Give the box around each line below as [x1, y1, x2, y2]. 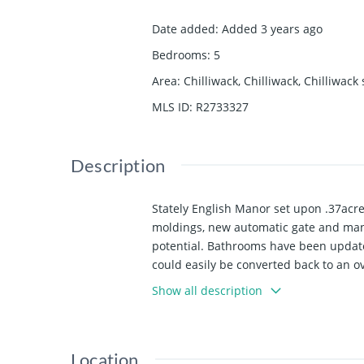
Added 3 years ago [222, 21, 323, 37]
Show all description [152, 283, 262, 299]
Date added [152, 21, 215, 37]
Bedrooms [152, 47, 207, 63]
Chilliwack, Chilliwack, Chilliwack [184, 73, 358, 89]
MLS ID [152, 99, 189, 115]
